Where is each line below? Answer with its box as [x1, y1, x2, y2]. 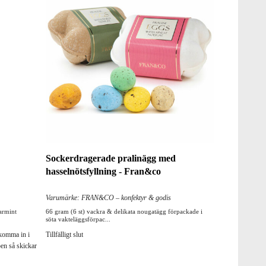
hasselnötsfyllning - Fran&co [45, 166, 161, 177]
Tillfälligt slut [45, 230, 83, 239]
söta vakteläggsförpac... [45, 216, 110, 223]
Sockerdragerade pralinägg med [45, 153, 176, 164]
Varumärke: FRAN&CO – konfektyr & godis [45, 194, 171, 202]
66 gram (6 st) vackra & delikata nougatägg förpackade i [45, 208, 202, 216]
